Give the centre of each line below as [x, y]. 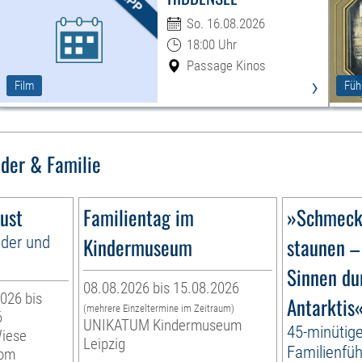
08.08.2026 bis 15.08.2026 [162, 288]
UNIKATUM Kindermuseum [163, 326]
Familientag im [139, 217]
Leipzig [105, 344]
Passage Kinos [226, 66]
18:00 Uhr [211, 45]
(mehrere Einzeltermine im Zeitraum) [159, 309]
